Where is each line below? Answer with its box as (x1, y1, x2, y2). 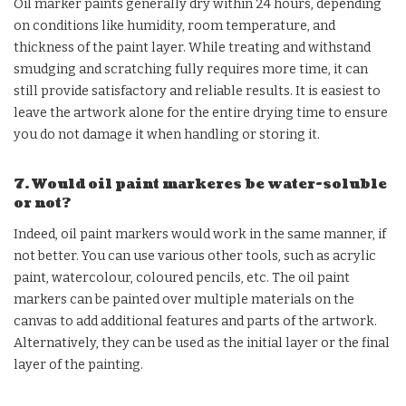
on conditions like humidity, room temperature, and (14, 17, 335, 34)
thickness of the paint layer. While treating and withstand (14, 39, 371, 55)
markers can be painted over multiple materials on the (14, 291, 354, 307)
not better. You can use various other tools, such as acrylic (14, 247, 376, 264)
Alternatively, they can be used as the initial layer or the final (14, 334, 390, 351)
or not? (14, 193, 71, 213)
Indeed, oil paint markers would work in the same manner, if (14, 226, 386, 242)
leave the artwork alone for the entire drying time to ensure (14, 104, 388, 121)
